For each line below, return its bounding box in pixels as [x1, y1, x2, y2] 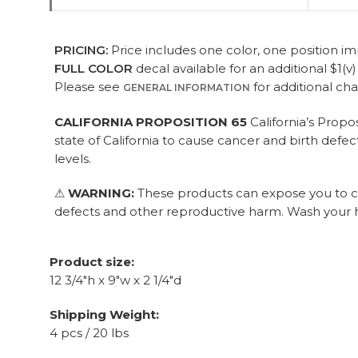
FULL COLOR [54, 61, 133, 76]
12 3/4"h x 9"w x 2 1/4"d [50, 272, 181, 288]
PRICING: [54, 42, 108, 58]
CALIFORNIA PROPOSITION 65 [54, 114, 247, 129]
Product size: [50, 254, 134, 269]
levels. [54, 151, 91, 166]
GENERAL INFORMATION [123, 82, 250, 93]
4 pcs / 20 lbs [50, 325, 129, 340]
